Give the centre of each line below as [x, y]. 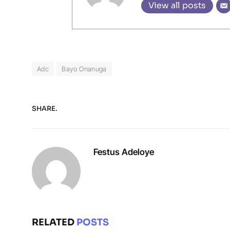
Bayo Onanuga [84, 69]
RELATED [54, 222]
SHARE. [44, 109]
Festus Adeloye [124, 152]
